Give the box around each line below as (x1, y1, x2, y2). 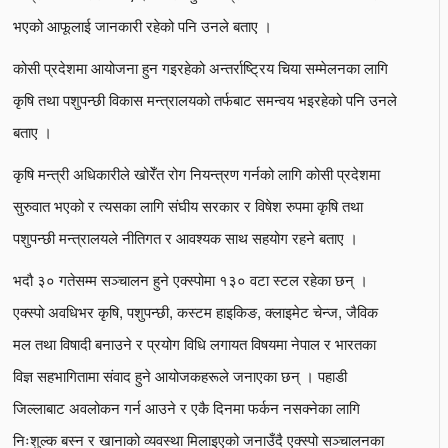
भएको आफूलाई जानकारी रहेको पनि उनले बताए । (13, 13, 272, 36)
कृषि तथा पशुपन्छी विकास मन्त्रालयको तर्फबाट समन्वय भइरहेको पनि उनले (13, 87, 397, 110)
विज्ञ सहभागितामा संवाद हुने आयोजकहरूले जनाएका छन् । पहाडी (13, 363, 347, 386)
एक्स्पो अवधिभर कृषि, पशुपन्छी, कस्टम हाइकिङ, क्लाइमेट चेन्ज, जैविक (13, 299, 378, 322)
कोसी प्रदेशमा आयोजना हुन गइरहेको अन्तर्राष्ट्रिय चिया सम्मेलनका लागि (13, 55, 388, 78)
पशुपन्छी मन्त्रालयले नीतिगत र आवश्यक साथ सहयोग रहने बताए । (13, 225, 358, 248)
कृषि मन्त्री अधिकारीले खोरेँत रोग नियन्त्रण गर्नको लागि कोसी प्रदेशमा (13, 161, 380, 184)
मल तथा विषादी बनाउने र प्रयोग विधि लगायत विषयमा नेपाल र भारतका (13, 331, 376, 354)
